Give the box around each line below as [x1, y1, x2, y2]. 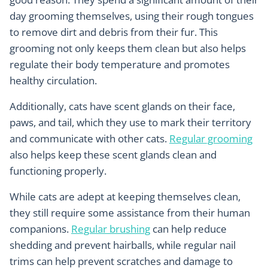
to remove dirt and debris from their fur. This [10, 25, 218, 39]
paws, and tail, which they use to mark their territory [10, 115, 251, 130]
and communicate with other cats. [10, 132, 169, 146]
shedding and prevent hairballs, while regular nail [10, 238, 236, 252]
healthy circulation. [10, 74, 97, 88]
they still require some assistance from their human [10, 206, 250, 220]
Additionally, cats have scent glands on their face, [10, 99, 235, 114]
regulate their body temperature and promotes [10, 57, 230, 72]
